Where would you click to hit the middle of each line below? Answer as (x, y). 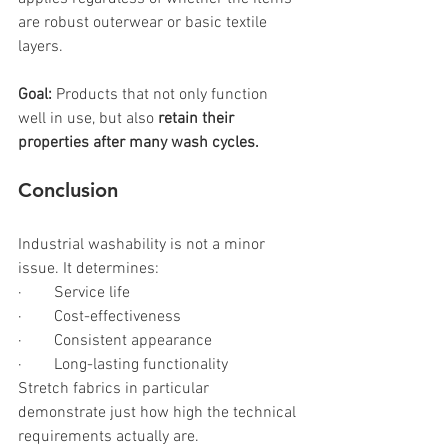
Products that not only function (164, 94)
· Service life (74, 292)
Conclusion (68, 189)
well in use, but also (88, 118)
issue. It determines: (88, 268)
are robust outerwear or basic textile (144, 22)
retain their (198, 118)
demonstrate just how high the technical (159, 412)
